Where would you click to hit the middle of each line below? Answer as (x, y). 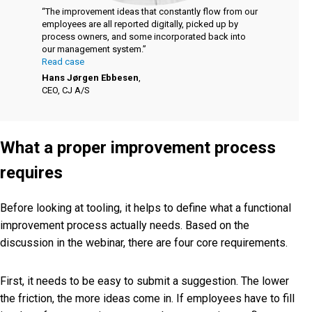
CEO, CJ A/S (65, 91)
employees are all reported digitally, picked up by (140, 24)
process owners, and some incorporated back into (143, 37)
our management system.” (94, 49)
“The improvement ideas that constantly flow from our (149, 12)
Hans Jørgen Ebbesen (90, 78)
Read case (63, 62)
